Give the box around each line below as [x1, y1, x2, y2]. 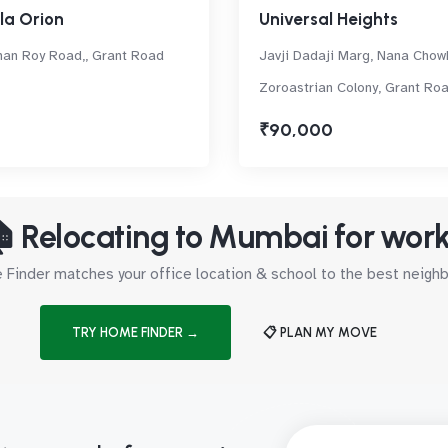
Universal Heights [259, 9, 398, 30]
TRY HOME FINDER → [71, 325, 199, 341]
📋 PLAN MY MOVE [262, 325, 377, 341]
